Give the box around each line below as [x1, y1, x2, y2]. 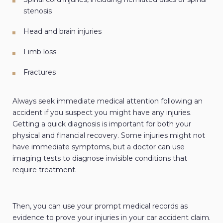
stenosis [23, 6, 52, 16]
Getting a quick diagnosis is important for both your [12, 119, 191, 129]
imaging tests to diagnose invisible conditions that [12, 154, 187, 163]
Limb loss [23, 47, 56, 57]
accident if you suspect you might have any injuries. [12, 108, 192, 117]
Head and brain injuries [23, 27, 102, 36]
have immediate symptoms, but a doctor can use [12, 142, 185, 152]
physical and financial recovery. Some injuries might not [12, 131, 205, 140]
